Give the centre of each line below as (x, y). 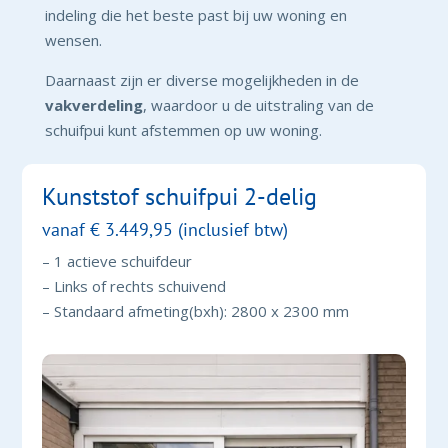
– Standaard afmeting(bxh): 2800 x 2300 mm (196, 310)
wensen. (73, 39)
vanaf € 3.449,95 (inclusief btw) (165, 229)
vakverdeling (93, 104)
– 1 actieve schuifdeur (117, 260)
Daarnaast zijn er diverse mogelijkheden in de (201, 79)
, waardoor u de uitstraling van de (258, 104)
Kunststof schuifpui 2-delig (180, 196)
